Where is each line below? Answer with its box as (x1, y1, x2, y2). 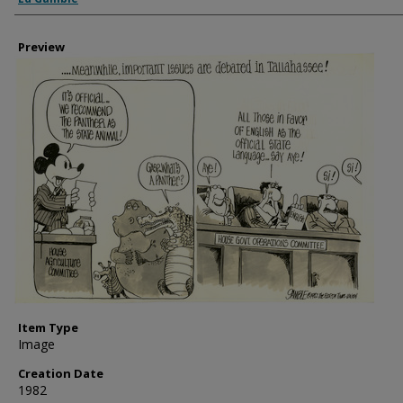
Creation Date (18, 365, 103, 381)
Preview (18, 39, 65, 55)
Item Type (18, 319, 78, 336)
